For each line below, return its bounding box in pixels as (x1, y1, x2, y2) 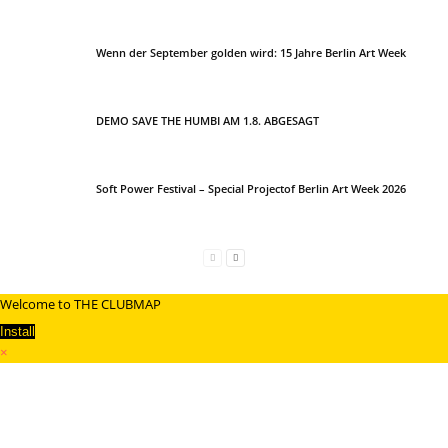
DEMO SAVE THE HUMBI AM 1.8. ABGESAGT (96, 113, 319, 129)
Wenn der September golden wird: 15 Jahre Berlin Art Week (96, 45, 406, 61)
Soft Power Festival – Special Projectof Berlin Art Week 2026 (96, 181, 406, 197)
